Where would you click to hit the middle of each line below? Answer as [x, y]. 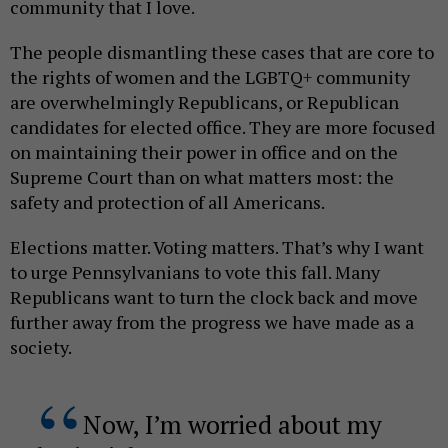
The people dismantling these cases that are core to [222, 52]
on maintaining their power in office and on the [204, 152]
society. [42, 347]
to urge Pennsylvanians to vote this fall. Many [195, 272]
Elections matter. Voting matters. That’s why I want [217, 247]
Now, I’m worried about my [232, 425]
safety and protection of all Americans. [169, 202]
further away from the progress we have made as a [212, 322]
